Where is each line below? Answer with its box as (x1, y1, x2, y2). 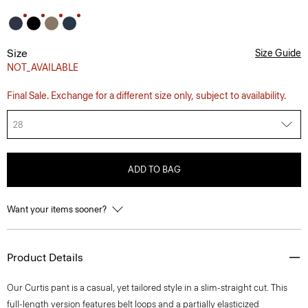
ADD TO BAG (127, 164, 181, 175)
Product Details (7, 251, 83, 264)
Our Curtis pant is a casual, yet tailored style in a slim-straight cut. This (7, 283, 287, 293)
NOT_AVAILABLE (7, 62, 78, 74)
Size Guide (255, 47, 301, 59)
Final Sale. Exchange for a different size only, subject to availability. (7, 90, 286, 102)
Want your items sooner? (7, 204, 109, 214)
